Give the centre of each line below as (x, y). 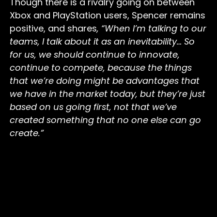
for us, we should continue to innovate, (95, 54)
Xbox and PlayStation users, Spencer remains (108, 15)
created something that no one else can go (105, 120)
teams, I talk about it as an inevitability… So (102, 41)
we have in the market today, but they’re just (108, 93)
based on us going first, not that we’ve (93, 107)
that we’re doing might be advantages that (105, 80)
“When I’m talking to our (154, 28)
